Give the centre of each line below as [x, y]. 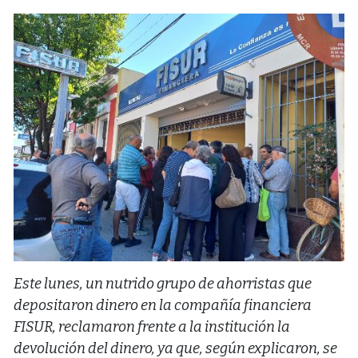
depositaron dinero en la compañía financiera [163, 306]
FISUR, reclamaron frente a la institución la [152, 327]
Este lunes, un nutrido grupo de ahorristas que [163, 284]
